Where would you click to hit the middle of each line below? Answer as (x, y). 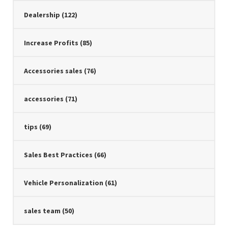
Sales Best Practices (59, 154)
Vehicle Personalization (64, 182)
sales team (43, 210)
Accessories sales (54, 70)
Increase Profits (52, 42)
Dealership (43, 15)
